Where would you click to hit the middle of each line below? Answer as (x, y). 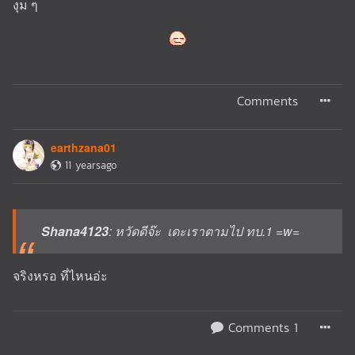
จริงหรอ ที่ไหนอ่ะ (60, 275)
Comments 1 (261, 327)
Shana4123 (75, 231)
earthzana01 (84, 147)
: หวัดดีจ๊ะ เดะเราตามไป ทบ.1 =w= (204, 231)
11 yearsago (91, 165)
